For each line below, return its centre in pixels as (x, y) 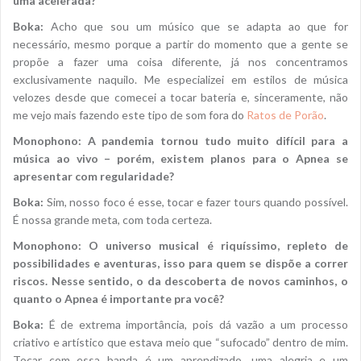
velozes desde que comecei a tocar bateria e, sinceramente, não (180, 97)
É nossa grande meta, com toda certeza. (112, 219)
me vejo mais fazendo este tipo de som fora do (130, 114)
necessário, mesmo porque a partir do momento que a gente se (180, 44)
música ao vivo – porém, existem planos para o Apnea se (180, 158)
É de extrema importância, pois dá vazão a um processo (196, 324)
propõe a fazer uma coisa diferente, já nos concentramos (180, 61)
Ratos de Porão (285, 114)
